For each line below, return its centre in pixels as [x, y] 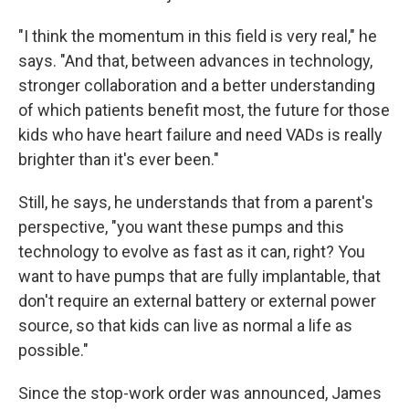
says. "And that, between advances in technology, [195, 61]
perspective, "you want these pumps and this [181, 227]
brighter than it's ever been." [119, 159]
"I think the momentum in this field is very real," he [198, 36]
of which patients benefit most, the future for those [204, 110]
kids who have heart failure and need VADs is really [200, 135]
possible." [53, 350]
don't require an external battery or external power [197, 301]
